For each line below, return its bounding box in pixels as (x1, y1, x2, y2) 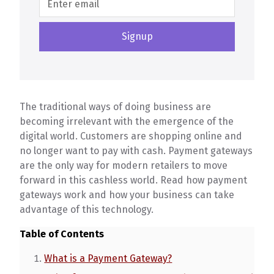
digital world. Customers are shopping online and (20, 130, 243, 142)
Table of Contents (20, 228, 105, 240)
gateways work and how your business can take (20, 189, 235, 201)
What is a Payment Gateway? (44, 253, 172, 264)
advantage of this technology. (20, 204, 157, 215)
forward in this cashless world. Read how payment (20, 174, 248, 186)
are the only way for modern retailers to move (20, 160, 228, 171)
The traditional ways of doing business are (20, 101, 212, 113)
